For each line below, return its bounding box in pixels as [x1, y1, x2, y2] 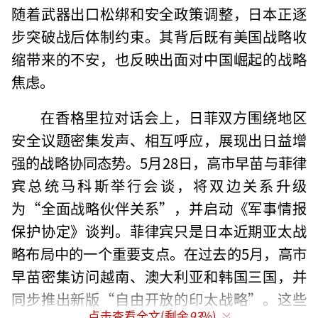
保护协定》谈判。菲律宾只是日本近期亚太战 [11, 219, 307, 241]
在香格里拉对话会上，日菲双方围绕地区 [40, 106, 307, 128]
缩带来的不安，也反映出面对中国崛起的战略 [11, 48, 307, 70]
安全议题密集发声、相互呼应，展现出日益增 [11, 128, 307, 150]
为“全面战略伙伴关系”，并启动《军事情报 [11, 197, 307, 219]
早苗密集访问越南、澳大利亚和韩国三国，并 [11, 265, 307, 287]
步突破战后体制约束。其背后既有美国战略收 [11, 25, 307, 47]
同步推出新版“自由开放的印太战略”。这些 [11, 287, 307, 309]
